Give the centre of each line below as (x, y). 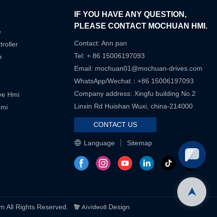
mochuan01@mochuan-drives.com (149, 69)
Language (101, 143)
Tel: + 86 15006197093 (110, 56)
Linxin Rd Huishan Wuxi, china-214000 (134, 106)
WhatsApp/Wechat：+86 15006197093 (134, 81)
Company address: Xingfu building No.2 (135, 94)
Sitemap (140, 143)
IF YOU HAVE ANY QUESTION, (131, 15)
